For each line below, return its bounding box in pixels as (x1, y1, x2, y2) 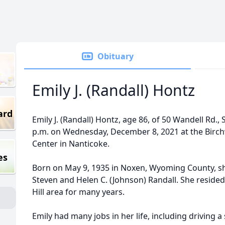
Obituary (97, 51, 134, 62)
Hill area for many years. (32, 186, 125, 197)
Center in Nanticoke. (32, 138, 109, 149)
